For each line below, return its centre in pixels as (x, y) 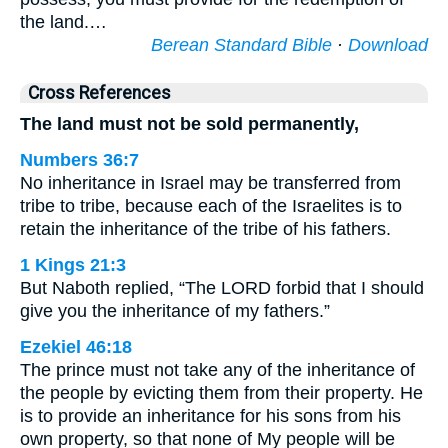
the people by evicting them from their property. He (221, 393)
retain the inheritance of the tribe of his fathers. (205, 229)
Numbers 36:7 (79, 160)
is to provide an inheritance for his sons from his (210, 416)
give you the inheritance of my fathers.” (175, 311)
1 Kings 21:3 (73, 265)
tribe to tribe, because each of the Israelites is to (211, 206)
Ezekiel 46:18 (76, 347)
